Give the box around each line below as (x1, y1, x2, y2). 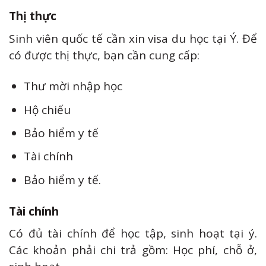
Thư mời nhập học (23, 78, 122, 94)
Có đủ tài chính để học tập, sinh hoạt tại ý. (9, 226, 257, 242)
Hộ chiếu (23, 102, 71, 118)
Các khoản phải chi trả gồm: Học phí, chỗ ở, (9, 242, 257, 258)
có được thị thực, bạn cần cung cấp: (9, 47, 199, 63)
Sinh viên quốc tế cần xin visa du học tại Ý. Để (9, 30, 257, 46)
